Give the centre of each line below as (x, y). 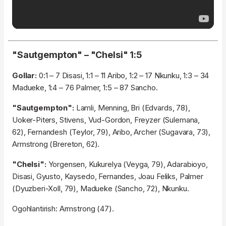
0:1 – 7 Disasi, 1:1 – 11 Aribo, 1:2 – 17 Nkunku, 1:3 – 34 (124, 76)
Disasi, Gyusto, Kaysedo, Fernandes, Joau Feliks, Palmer (108, 177)
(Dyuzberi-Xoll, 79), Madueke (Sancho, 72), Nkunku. (101, 189)
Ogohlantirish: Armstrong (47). (63, 209)
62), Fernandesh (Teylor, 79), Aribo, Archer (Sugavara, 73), (111, 132)
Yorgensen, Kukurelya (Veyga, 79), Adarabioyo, (128, 164)
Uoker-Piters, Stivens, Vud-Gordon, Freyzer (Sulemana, (106, 120)
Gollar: (25, 76)
